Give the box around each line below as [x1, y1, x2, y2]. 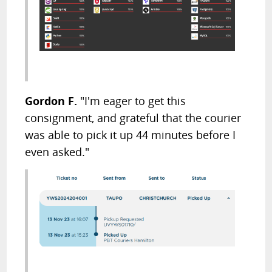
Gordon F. [25, 93, 81, 108]
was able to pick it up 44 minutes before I [25, 127, 236, 142]
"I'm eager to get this [80, 93, 186, 108]
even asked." [25, 144, 90, 159]
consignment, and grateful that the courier [25, 110, 242, 125]
